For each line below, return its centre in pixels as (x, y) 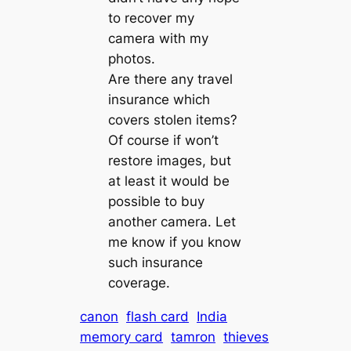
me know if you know (174, 242)
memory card (122, 337)
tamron (194, 337)
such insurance (155, 263)
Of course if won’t (163, 141)
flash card (158, 316)
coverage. (139, 283)
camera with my (158, 39)
